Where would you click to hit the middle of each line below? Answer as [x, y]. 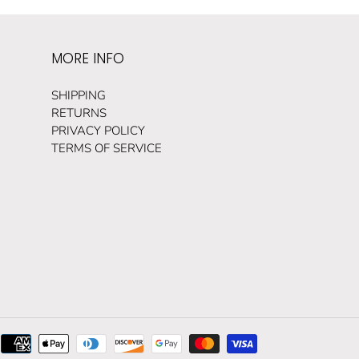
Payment [280, 342]
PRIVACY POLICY [98, 130]
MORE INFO [87, 58]
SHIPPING [78, 95]
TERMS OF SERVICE [106, 148]
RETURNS [79, 113]
